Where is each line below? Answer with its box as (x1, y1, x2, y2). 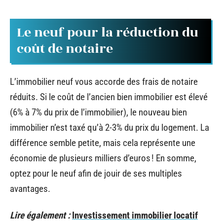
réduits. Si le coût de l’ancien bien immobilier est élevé (10, 91, 208, 103)
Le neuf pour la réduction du (17, 22, 198, 42)
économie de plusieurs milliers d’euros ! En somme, (10, 152, 196, 164)
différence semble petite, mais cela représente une (10, 137, 195, 148)
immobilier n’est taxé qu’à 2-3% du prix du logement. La (10, 122, 209, 133)
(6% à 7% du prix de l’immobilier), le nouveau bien (10, 107, 187, 118)
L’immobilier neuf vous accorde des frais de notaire (10, 76, 198, 87)
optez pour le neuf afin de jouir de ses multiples (10, 168, 182, 179)
